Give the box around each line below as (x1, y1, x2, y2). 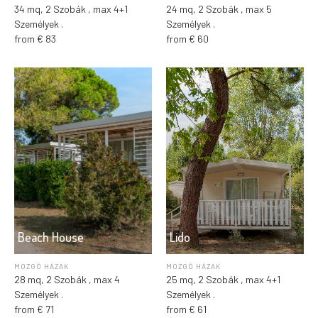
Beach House (18, 229, 84, 246)
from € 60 (166, 33, 209, 45)
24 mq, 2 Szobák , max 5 (166, 3, 272, 16)
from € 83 (14, 33, 56, 45)
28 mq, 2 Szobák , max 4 (14, 273, 120, 286)
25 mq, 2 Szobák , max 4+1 (166, 273, 280, 286)
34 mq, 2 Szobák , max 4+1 (14, 3, 128, 16)
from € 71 (14, 303, 54, 316)
